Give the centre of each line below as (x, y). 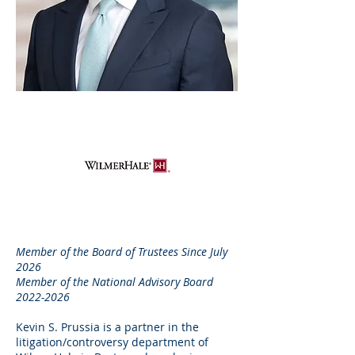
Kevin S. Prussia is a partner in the (107, 327)
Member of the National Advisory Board (115, 282)
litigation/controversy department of (112, 342)
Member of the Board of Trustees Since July (122, 252)
